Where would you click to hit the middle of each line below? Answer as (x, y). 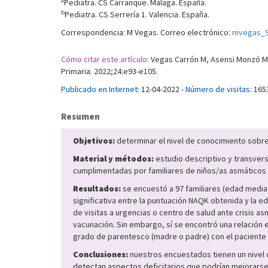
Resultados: (97, 188)
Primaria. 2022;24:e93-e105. (109, 71)
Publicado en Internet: (100, 89)
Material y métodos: (113, 159)
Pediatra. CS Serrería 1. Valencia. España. (137, 14)
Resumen (80, 116)
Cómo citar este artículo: (105, 59)
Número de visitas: (219, 89)
